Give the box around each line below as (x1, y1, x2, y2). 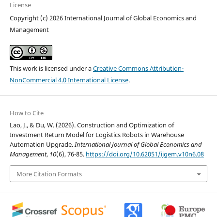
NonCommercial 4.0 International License (9, 76, 128, 85)
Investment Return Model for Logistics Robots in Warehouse (9, 130, 184, 139)
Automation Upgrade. (9, 140, 75, 149)
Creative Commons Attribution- (93, 64, 184, 73)
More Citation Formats (16, 169, 82, 178)
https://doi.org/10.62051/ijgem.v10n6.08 (85, 150, 204, 159)
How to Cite (9, 108, 44, 118)
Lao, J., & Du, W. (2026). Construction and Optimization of (9, 121, 174, 130)
